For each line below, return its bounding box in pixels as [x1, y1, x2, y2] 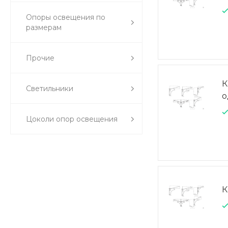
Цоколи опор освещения [26, 115, 118, 124]
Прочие [26, 53, 54, 63]
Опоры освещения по [26, 13, 105, 22]
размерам [26, 23, 62, 32]
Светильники [26, 84, 73, 93]
